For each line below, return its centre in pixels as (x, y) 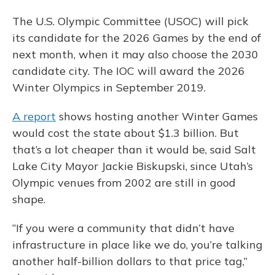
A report (34, 117)
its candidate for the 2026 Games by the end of (137, 38)
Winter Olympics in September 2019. (109, 88)
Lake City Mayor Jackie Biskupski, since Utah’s (133, 166)
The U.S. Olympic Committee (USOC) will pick (130, 21)
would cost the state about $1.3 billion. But (126, 133)
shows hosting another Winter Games (157, 117)
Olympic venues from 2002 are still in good (124, 183)
